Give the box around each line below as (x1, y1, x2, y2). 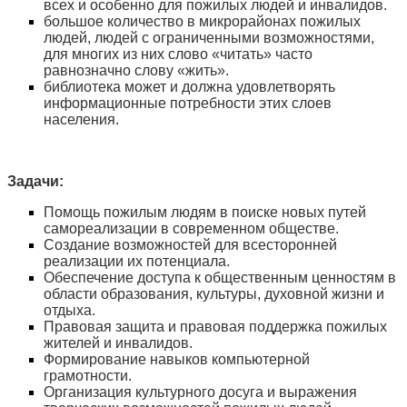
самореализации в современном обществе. (44, 221, 339, 236)
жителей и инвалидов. (44, 335, 193, 351)
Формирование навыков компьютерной (44, 352, 310, 367)
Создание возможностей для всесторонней (44, 237, 337, 253)
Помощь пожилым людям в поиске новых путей (44, 204, 366, 220)
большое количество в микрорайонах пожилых (44, 14, 361, 29)
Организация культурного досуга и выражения (44, 384, 357, 400)
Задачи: (7, 174, 64, 189)
